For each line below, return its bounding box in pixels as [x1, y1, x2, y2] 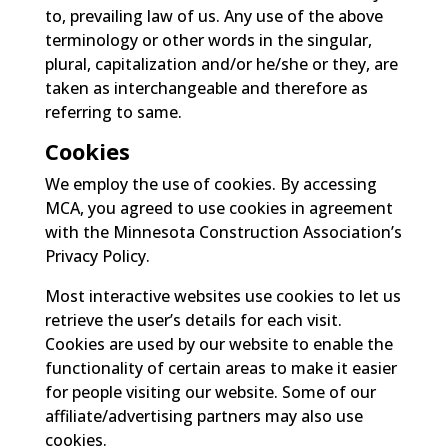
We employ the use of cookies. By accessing [44, 172, 377, 195]
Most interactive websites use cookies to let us [44, 284, 401, 307]
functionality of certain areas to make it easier [44, 356, 397, 379]
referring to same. [44, 100, 182, 123]
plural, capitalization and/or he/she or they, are [44, 52, 398, 75]
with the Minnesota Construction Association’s [44, 220, 402, 243]
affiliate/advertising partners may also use [44, 404, 363, 427]
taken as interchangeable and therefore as [44, 76, 368, 99]
